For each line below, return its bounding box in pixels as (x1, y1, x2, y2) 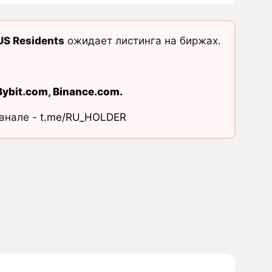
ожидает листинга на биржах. (64, 35, 221, 47)
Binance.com (52, 86, 120, 98)
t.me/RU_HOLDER (39, 111, 126, 124)
